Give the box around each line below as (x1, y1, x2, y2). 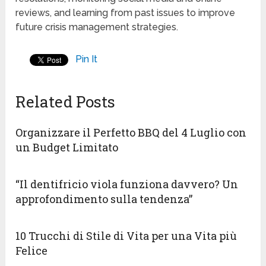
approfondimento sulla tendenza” (15, 192, 193, 207)
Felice (15, 243, 48, 258)
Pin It (75, 53, 98, 65)
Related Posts (15, 91, 116, 112)
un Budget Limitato (15, 140, 119, 155)
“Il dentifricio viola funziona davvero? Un (15, 177, 239, 192)
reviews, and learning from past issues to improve (15, 7, 236, 19)
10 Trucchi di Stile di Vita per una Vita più (15, 229, 237, 243)
